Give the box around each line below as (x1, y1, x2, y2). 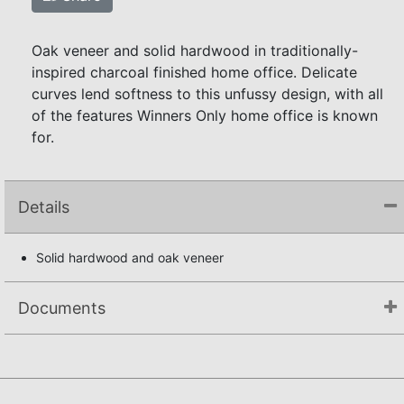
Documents (18, 298, 106, 317)
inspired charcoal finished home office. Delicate (32, 62, 357, 81)
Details (18, 197, 69, 216)
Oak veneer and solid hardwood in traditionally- (32, 41, 358, 60)
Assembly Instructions (20, 357, 170, 376)
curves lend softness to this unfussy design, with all (32, 84, 383, 103)
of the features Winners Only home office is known (32, 106, 378, 124)
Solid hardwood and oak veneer (36, 249, 224, 265)
